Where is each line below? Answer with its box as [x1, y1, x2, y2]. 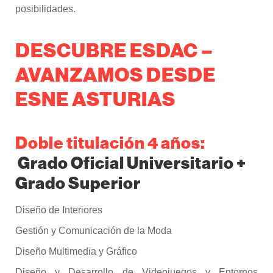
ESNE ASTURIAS [15, 87, 175, 111]
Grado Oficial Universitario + [18, 152, 246, 173]
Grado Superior [15, 172, 141, 193]
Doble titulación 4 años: [15, 132, 205, 153]
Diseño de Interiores [15, 205, 102, 216]
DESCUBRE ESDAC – [15, 38, 213, 62]
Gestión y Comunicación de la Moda [15, 225, 172, 236]
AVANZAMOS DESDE [15, 62, 216, 87]
